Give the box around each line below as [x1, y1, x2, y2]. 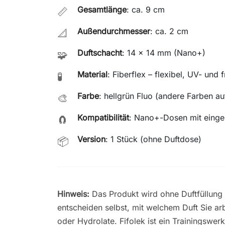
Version [77, 134, 105, 144]
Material [77, 69, 107, 79]
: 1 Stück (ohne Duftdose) [105, 134, 201, 144]
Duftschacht [77, 47, 122, 58]
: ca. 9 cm [127, 4, 165, 15]
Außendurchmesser [77, 26, 150, 36]
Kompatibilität [77, 112, 129, 123]
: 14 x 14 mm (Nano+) [122, 47, 205, 58]
